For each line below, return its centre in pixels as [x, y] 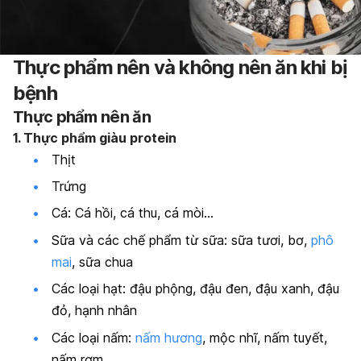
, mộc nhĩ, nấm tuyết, [265, 337]
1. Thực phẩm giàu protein [95, 137]
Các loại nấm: [93, 337]
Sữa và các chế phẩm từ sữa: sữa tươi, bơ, [181, 240]
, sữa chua [102, 261]
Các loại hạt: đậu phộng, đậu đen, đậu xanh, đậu [195, 289]
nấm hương [169, 337]
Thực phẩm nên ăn [82, 116]
